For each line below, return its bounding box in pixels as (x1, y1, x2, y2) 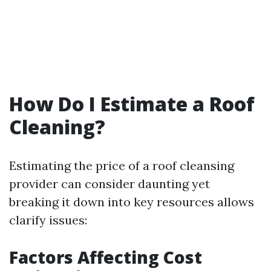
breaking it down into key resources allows (9, 194, 254, 209)
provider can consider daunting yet (9, 176, 210, 191)
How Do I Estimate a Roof (9, 91, 255, 117)
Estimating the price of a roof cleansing (9, 158, 234, 173)
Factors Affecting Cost (9, 246, 202, 269)
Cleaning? (9, 114, 105, 140)
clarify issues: (9, 212, 87, 227)
